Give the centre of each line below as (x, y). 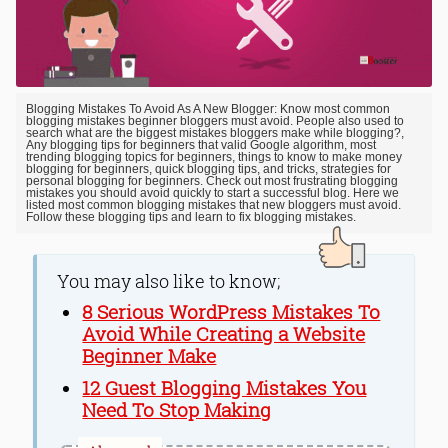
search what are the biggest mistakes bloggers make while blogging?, (215, 133)
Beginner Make (149, 355)
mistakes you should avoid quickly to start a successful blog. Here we (212, 193)
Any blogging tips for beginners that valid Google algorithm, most (201, 145)
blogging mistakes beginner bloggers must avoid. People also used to (215, 121)
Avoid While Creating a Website (224, 333)
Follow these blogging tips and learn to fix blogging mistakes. (191, 217)
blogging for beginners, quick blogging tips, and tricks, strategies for (208, 169)
